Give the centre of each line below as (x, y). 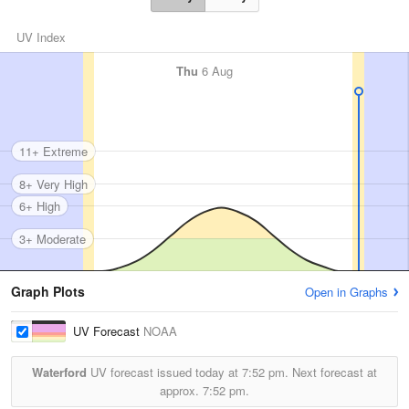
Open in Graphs (346, 292)
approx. (181, 390)
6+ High (40, 205)
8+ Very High (53, 184)
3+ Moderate (52, 238)
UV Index (41, 37)
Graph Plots (48, 291)
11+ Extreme (53, 151)
